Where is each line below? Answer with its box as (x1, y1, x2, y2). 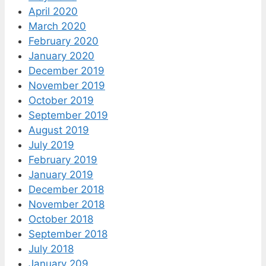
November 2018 (28, 198, 104, 210)
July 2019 (28, 138, 74, 151)
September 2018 (28, 227, 107, 240)
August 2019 (28, 123, 89, 136)
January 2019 (28, 168, 93, 180)
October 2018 (28, 213, 93, 225)
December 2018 (28, 183, 104, 195)
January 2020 (28, 49, 94, 62)
